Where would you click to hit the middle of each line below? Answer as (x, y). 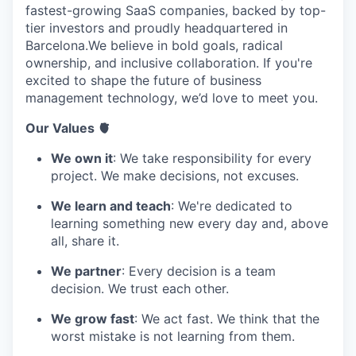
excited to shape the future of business (143, 80)
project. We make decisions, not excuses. (175, 175)
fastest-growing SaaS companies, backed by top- (176, 10)
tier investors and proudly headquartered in (157, 27)
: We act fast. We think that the (227, 318)
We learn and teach (111, 205)
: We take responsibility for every (212, 158)
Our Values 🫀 (68, 128)
